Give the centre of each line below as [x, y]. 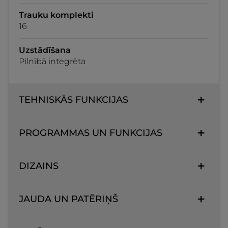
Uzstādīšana [45, 50]
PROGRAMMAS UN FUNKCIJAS [91, 133]
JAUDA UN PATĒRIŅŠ [68, 199]
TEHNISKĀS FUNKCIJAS [74, 99]
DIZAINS [39, 166]
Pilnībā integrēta [52, 61]
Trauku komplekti [56, 15]
